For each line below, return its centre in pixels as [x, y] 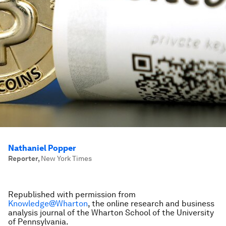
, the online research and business [151, 204]
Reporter [23, 158]
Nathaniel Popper [42, 148]
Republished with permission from [72, 194]
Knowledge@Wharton [48, 204]
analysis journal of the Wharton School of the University [111, 213]
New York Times [66, 158]
